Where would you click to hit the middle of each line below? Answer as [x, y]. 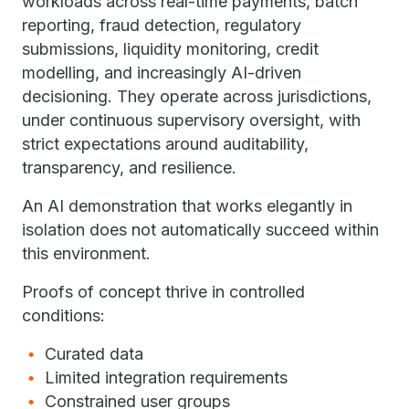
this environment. [86, 253]
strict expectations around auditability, [165, 144]
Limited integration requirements [166, 378]
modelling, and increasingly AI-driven [162, 73]
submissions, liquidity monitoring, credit [170, 49]
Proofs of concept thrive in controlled [163, 292]
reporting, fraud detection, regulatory [162, 25]
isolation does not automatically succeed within [200, 230]
